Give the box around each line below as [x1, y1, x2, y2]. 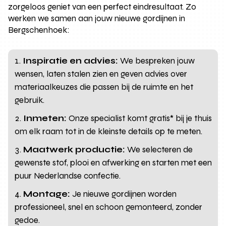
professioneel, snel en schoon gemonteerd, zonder [15, 201, 203, 212]
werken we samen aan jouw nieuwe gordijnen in [8, 13, 186, 24]
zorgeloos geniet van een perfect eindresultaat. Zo [8, 1, 197, 12]
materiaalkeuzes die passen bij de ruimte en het [15, 81, 194, 92]
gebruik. [15, 94, 45, 105]
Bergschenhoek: [8, 24, 70, 35]
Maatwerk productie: [23, 144, 126, 155]
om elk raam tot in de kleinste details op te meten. [15, 126, 203, 137]
